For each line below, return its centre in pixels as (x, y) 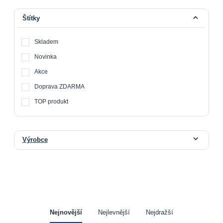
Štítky (31, 18)
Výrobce (35, 140)
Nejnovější (66, 212)
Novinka (46, 57)
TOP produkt (52, 101)
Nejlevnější (114, 212)
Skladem (47, 42)
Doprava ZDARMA (60, 86)
